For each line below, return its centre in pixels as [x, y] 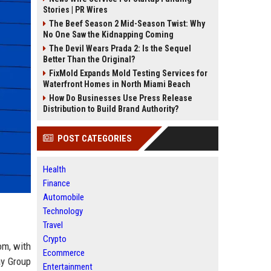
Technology [63, 211]
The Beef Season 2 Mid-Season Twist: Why [127, 24]
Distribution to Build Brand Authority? [111, 109]
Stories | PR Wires [75, 10]
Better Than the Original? [89, 59]
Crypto [55, 239]
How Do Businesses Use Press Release [121, 98]
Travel [53, 225]
